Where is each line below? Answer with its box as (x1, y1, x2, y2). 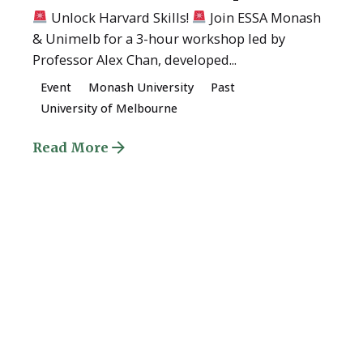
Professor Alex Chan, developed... (32, 49, 237, 69)
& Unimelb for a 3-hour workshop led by (32, 28, 285, 48)
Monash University (88, 79, 194, 95)
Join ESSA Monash (207, 7, 322, 27)
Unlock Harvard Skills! (47, 7, 192, 27)
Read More (32, 139, 109, 156)
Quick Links (16, 317, 100, 334)
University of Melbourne (41, 100, 178, 116)
